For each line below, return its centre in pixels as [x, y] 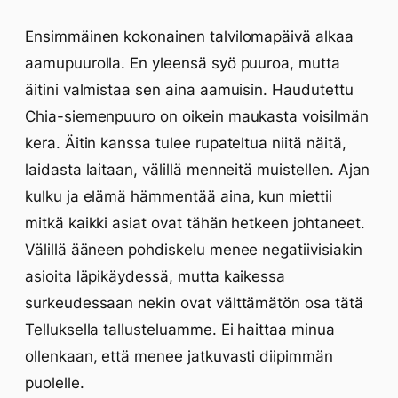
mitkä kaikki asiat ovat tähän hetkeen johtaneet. [195, 223]
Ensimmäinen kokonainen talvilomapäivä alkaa [189, 36]
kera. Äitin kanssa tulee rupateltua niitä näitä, [186, 143]
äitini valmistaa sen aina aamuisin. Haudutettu [189, 90]
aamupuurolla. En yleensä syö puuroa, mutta [183, 63]
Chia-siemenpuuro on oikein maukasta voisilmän [197, 116]
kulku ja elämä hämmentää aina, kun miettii [179, 196]
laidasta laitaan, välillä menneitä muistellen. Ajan [198, 170]
